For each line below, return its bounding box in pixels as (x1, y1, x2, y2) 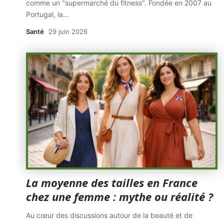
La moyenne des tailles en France (26, 175, 197, 190)
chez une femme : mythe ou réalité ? (26, 189, 213, 204)
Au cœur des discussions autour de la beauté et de (26, 211, 192, 219)
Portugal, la (26, 10, 63, 18)
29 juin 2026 (48, 27, 87, 35)
